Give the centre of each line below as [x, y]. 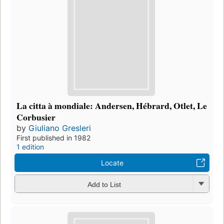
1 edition [30, 147]
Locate [112, 163]
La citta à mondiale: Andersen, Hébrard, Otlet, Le [112, 106]
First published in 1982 [53, 138]
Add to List [104, 184]
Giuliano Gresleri [60, 128]
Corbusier [36, 117]
